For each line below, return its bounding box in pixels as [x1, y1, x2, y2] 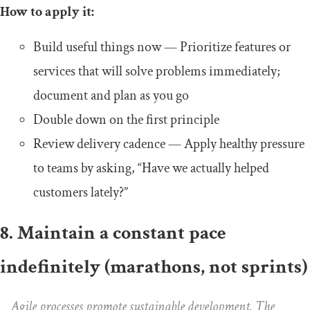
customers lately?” [33, 183, 128, 202]
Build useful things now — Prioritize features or [33, 38, 291, 57]
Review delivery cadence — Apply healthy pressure [33, 135, 304, 154]
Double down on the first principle [33, 111, 219, 129]
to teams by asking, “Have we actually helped [33, 159, 269, 178]
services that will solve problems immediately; [33, 62, 280, 81]
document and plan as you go [33, 86, 189, 105]
